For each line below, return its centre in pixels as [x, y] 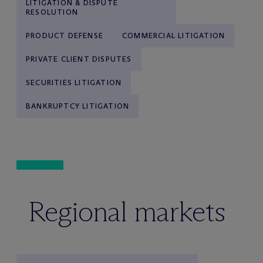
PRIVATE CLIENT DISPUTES [79, 59]
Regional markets [127, 212]
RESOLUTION [52, 12]
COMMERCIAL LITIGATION [174, 36]
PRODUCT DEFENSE [65, 36]
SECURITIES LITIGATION [74, 82]
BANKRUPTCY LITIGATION [78, 106]
